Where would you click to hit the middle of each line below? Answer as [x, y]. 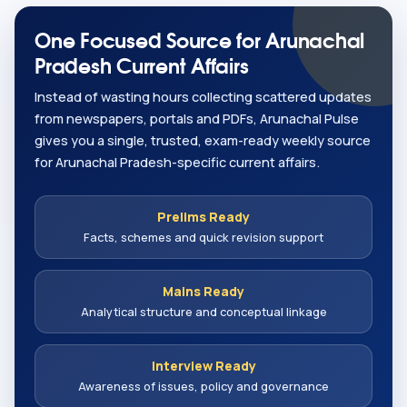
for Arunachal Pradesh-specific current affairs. [177, 163]
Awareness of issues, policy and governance [203, 387]
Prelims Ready [203, 217]
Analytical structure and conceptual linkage [203, 312]
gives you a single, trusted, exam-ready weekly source [203, 141]
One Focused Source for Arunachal [199, 40]
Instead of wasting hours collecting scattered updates [203, 97]
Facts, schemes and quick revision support [203, 238]
